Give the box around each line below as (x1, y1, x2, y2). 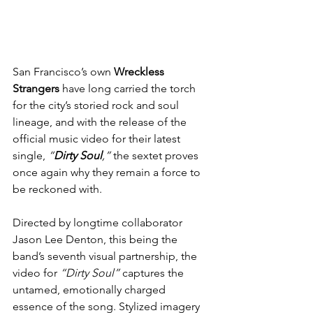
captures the (119, 265, 187, 279)
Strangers (13, 81, 59, 95)
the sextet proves (110, 148, 201, 162)
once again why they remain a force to (13, 165, 203, 179)
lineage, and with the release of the (13, 115, 189, 129)
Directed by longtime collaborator (13, 215, 185, 229)
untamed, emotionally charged (13, 282, 168, 296)
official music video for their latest (13, 131, 183, 145)
